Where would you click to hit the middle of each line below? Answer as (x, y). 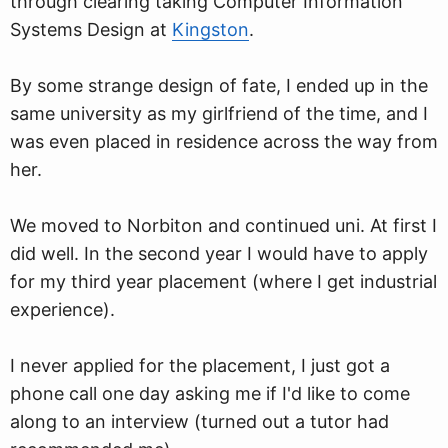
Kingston (210, 29)
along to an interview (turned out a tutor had (199, 421)
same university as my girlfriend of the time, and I (219, 113)
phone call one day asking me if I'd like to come (210, 393)
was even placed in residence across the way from (224, 141)
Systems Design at (91, 29)
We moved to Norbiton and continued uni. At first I (223, 225)
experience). (62, 309)
